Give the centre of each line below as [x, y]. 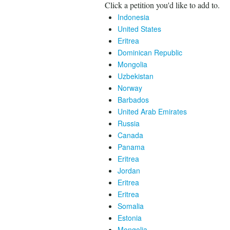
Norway [130, 88]
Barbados [133, 100]
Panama [131, 147]
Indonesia [133, 17]
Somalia [131, 206]
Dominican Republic [150, 52]
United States [139, 29]
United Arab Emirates [152, 111]
